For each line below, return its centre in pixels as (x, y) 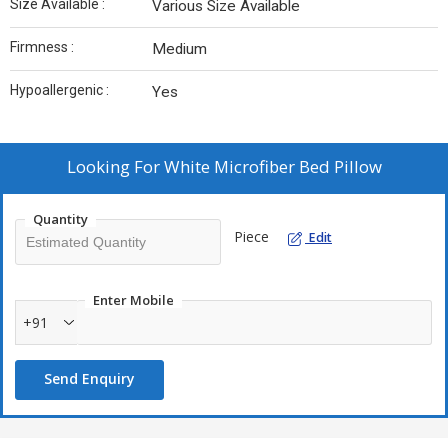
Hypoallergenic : (59, 90)
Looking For (115, 166)
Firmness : (42, 47)
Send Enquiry (89, 378)
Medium (179, 49)
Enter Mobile (133, 300)
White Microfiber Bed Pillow (272, 166)
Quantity (60, 219)
